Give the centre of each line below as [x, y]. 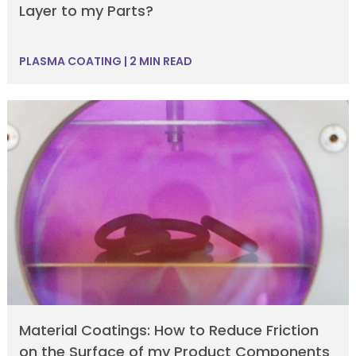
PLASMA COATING [70, 61]
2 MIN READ [159, 61]
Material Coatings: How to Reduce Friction [168, 331]
